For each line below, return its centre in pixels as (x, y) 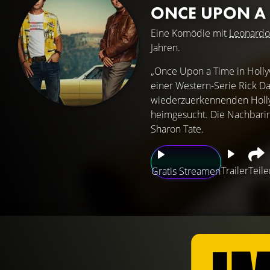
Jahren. (165, 48)
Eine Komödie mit (190, 33)
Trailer (235, 171)
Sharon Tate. (177, 129)
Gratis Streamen (186, 171)
